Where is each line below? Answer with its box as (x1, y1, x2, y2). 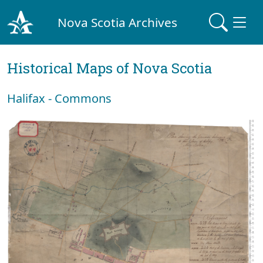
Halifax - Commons (7, 90, 112, 106)
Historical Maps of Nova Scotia (7, 59, 212, 77)
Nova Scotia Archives (58, 14, 178, 31)
